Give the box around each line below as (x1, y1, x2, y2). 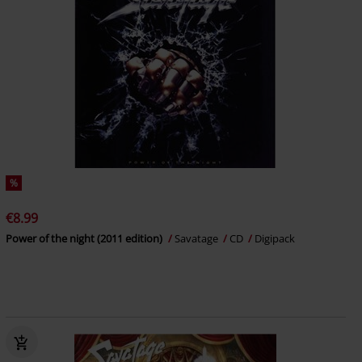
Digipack (254, 231, 295, 246)
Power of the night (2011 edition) (5, 231, 165, 246)
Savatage (174, 231, 221, 246)
